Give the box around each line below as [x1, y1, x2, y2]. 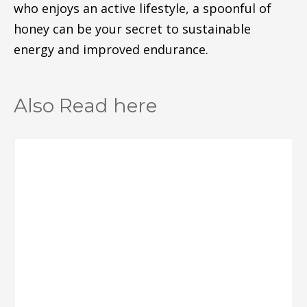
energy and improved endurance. [13, 40, 208, 58]
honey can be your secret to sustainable [13, 20, 251, 37]
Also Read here [13, 94, 157, 117]
